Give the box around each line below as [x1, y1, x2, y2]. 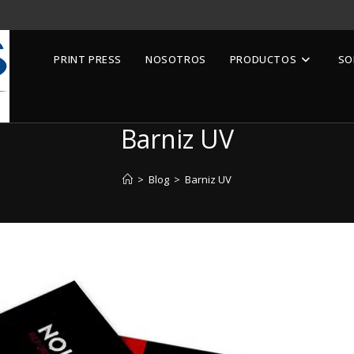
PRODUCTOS [229, 52, 297, 66]
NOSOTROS [145, 52, 206, 66]
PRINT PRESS [54, 52, 122, 66]
